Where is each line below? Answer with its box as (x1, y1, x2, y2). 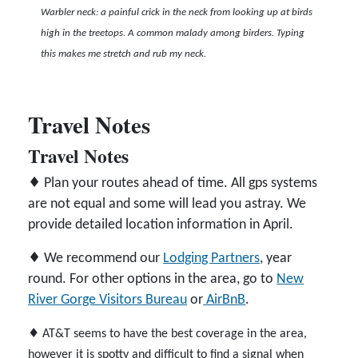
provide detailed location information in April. (28, 217, 294, 232)
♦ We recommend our (28, 251, 164, 265)
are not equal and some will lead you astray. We (28, 197, 307, 211)
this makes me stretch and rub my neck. (41, 49, 207, 60)
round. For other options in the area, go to (28, 272, 277, 286)
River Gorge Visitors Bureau (28, 292, 188, 307)
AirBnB (203, 292, 246, 307)
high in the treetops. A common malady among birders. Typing (41, 28, 305, 39)
